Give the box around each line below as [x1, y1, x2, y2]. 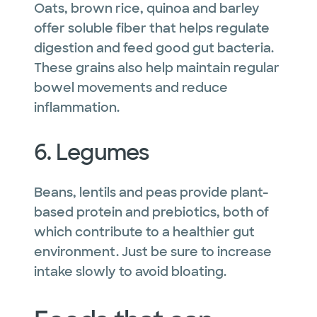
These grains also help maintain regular [34, 59, 279, 76]
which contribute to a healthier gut [34, 223, 255, 241]
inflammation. [34, 98, 120, 116]
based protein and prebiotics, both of [34, 203, 269, 221]
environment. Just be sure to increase [34, 243, 272, 260]
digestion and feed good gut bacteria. [34, 39, 274, 57]
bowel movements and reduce [34, 79, 228, 96]
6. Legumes [34, 138, 149, 166]
